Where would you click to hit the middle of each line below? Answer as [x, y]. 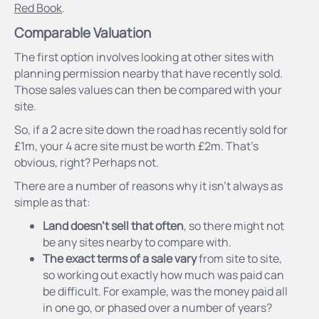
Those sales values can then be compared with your [148, 89]
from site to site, [239, 258]
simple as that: [52, 202]
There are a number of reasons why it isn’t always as [148, 185]
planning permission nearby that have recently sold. [148, 73]
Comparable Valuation [83, 32]
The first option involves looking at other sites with [144, 57]
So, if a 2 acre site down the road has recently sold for [151, 129]
